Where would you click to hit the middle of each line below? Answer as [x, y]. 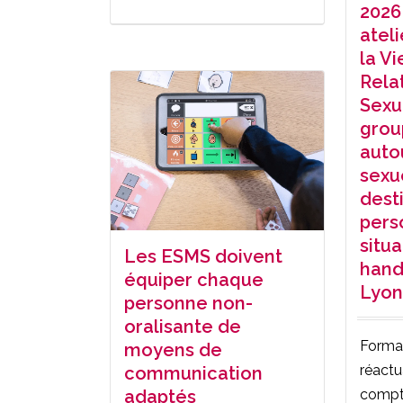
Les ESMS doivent [203, 257]
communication [193, 374]
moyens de [173, 350]
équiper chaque [194, 280]
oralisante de [183, 327]
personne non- [188, 304]
